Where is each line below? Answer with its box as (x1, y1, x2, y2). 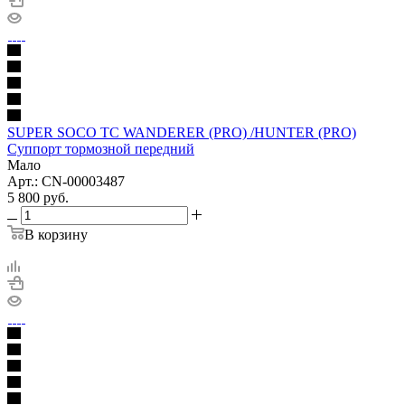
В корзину (24, 226, 88, 242)
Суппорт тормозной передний (7, 140, 194, 156)
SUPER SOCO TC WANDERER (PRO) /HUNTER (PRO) (7, 124, 356, 140)
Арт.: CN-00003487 (7, 173, 125, 189)
